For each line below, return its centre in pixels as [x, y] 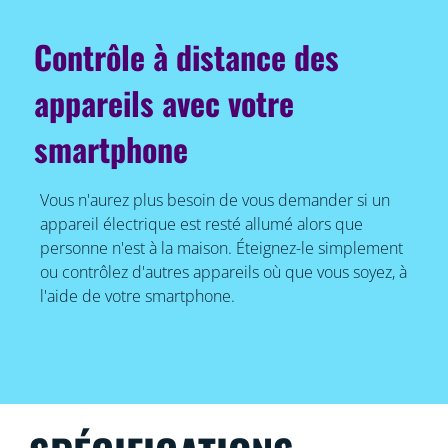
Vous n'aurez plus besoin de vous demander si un [214, 200]
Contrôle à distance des [187, 57]
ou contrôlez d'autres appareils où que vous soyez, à [223, 272]
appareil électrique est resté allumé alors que [201, 224]
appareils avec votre [164, 103]
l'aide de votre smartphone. [137, 296]
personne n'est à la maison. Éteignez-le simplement [221, 248]
